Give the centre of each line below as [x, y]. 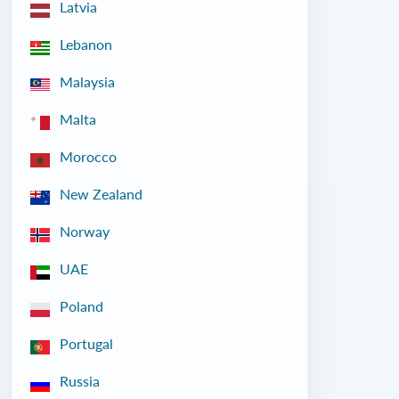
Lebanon [86, 44]
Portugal [86, 343]
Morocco [88, 156]
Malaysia [87, 81]
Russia [80, 381]
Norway [85, 231]
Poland [81, 306]
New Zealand [101, 194]
